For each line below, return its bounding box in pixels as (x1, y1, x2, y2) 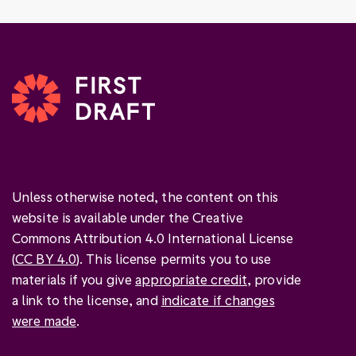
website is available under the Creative (12, 209, 243, 225)
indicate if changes (161, 292, 275, 308)
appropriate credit (135, 271, 248, 287)
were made (12, 312, 76, 328)
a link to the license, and (12, 292, 161, 308)
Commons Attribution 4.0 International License (12, 230, 294, 246)
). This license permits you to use (76, 250, 272, 266)
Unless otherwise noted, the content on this (12, 188, 279, 204)
